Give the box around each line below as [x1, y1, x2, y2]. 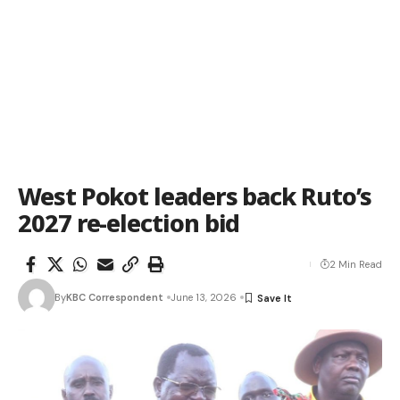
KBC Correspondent [65, 291, 163, 304]
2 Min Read [329, 258, 382, 271]
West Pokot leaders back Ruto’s [18, 179, 371, 212]
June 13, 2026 [170, 291, 237, 304]
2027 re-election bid [18, 206, 240, 239]
